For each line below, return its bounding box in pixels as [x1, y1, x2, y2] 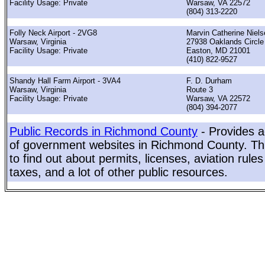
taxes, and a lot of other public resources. [9, 165, 228, 179]
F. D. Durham [186, 76, 232, 86]
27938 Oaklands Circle [186, 37, 264, 46]
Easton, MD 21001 [186, 46, 250, 55]
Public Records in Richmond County [9, 124, 198, 138]
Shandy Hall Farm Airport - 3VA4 [9, 76, 121, 86]
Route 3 [186, 85, 213, 95]
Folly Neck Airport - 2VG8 [9, 28, 97, 37]
